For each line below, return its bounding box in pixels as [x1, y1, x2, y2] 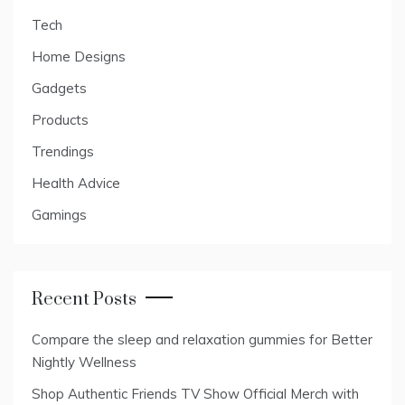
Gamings [32, 205, 87, 223]
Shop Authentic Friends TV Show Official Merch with [32, 384, 359, 402]
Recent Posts [32, 287, 137, 311]
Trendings [32, 142, 94, 160]
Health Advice [32, 174, 120, 192]
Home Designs [32, 47, 126, 65]
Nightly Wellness [32, 353, 137, 371]
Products [32, 110, 89, 128]
